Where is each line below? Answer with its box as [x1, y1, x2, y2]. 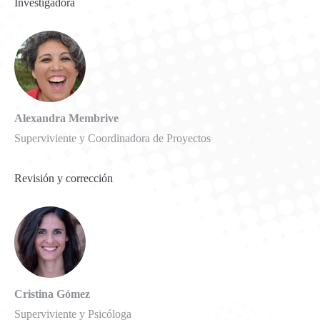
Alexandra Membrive [14, 111, 119, 124]
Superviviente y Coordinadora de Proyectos [14, 131, 211, 144]
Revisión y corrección [14, 171, 113, 184]
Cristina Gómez [14, 287, 90, 300]
